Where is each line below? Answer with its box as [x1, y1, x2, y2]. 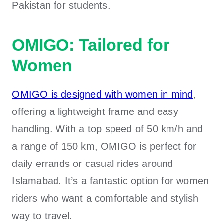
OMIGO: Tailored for [12, 35, 170, 54]
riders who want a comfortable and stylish [12, 192, 199, 204]
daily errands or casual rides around [12, 158, 173, 169]
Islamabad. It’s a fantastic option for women [12, 175, 209, 186]
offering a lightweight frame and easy [12, 106, 178, 117]
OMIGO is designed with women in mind [12, 88, 193, 100]
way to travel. [12, 210, 73, 221]
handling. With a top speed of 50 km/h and [12, 123, 203, 134]
